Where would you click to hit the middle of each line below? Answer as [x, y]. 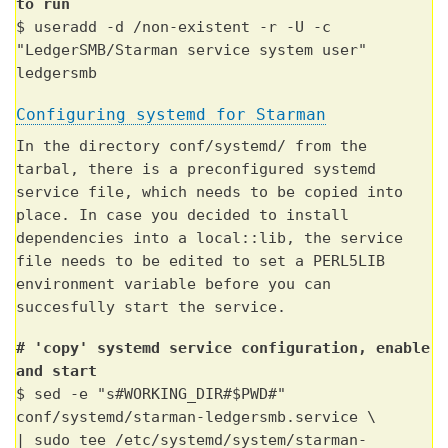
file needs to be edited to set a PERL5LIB [200, 261]
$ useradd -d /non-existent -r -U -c [173, 27]
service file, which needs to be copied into [209, 192]
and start [56, 371]
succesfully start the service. [151, 307]
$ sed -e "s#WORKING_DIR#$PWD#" [151, 394]
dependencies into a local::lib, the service [209, 238]
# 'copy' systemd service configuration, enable [223, 348]
